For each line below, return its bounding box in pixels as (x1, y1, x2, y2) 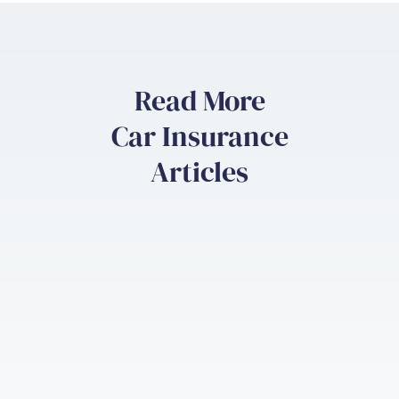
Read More (134, 81, 265, 120)
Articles (151, 152, 248, 191)
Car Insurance (110, 117, 289, 156)
